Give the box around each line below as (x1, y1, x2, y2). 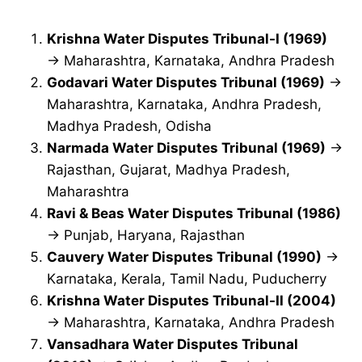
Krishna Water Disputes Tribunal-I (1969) (47, 31, 327, 48)
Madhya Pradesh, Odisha (47, 118, 212, 135)
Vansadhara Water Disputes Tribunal (47, 336, 298, 353)
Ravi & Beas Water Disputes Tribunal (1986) (47, 205, 341, 222)
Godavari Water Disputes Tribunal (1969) (47, 74, 325, 91)
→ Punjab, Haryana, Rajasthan (47, 227, 245, 244)
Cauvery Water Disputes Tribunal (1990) (47, 249, 322, 266)
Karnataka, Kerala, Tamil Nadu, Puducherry (47, 271, 326, 288)
